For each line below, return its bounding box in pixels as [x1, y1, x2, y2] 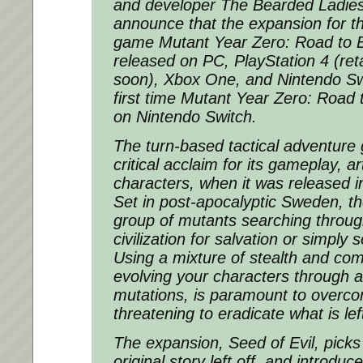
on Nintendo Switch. [113, 107, 257, 126]
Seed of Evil [228, 333, 314, 352]
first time [113, 88, 181, 107]
